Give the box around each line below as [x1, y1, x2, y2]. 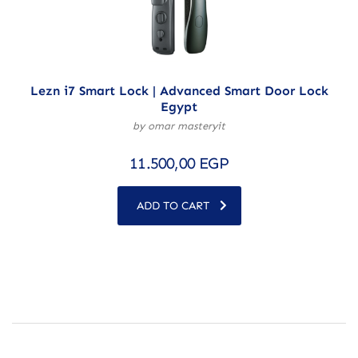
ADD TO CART [136, 198, 209, 213]
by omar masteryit [133, 119, 225, 132]
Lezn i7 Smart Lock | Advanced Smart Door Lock [30, 82, 328, 98]
